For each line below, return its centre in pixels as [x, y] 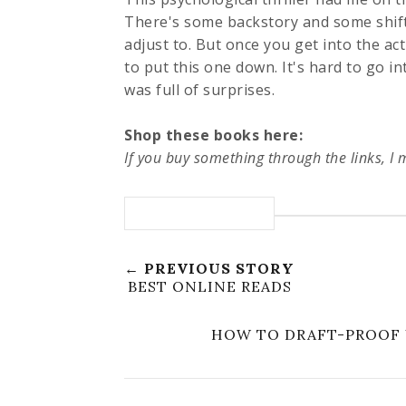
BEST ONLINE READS [209, 286]
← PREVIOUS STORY [209, 268]
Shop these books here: [213, 135]
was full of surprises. [199, 89]
